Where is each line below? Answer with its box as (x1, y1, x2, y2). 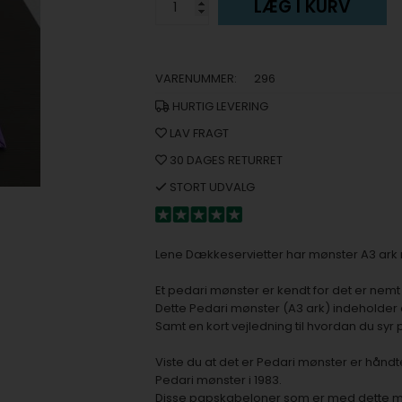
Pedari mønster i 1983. (154, 371, 282, 389)
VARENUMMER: (154, 70, 237, 87)
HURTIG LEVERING (169, 98, 268, 115)
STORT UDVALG (166, 179, 255, 196)
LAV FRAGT (166, 125, 229, 142)
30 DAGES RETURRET (166, 152, 283, 169)
